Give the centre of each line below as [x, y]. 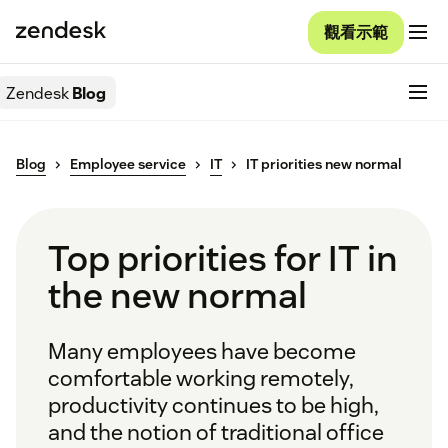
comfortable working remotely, [201, 378]
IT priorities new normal [324, 164]
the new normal [177, 295]
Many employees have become [202, 351]
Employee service [128, 164]
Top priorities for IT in [223, 258]
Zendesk [37, 93]
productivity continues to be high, [213, 405]
